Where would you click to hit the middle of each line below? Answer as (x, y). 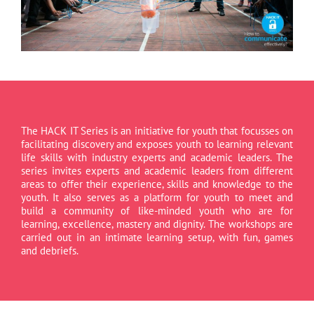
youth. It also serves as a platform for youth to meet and (157, 198)
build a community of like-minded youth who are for (157, 211)
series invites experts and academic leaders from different (157, 171)
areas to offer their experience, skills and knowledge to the (157, 184)
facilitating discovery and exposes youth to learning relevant (157, 144)
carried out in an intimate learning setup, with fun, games (157, 238)
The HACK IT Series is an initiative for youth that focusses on (157, 131)
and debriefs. (50, 251)
